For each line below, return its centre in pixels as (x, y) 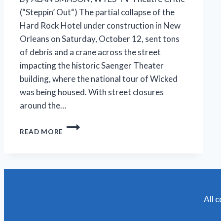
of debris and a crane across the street (90, 52)
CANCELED (82, 198)
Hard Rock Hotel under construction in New (100, 26)
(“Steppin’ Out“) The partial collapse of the (97, 12)
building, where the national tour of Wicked (99, 79)
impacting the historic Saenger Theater (92, 66)
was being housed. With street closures (92, 92)
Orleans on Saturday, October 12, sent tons (100, 39)
